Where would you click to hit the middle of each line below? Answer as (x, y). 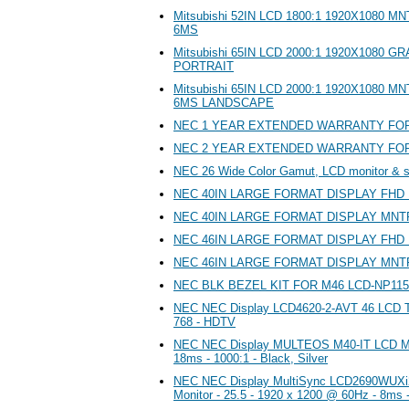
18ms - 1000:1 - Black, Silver (251, 358)
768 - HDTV (204, 321)
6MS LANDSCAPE (224, 102)
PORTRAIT (204, 66)
